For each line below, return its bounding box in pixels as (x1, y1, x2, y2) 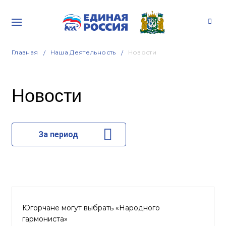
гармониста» (22, 214, 68, 223)
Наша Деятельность (50, 48, 116, 56)
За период (38, 130, 78, 139)
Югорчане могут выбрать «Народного (22, 203, 160, 212)
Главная (12, 48, 38, 56)
